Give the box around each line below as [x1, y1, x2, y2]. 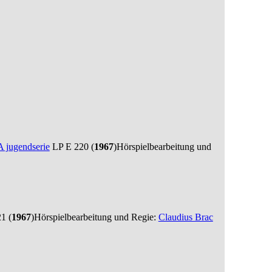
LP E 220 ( [49, 141, 94, 152]
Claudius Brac [158, 212, 213, 222]
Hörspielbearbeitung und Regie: [33, 212, 158, 222]
